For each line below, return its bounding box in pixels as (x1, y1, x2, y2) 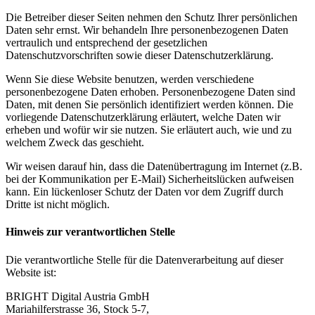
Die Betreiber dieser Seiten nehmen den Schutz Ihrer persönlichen (6, 11, 297, 24)
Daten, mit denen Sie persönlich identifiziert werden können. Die (6, 98, 293, 111)
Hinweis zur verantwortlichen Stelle (6, 226, 175, 238)
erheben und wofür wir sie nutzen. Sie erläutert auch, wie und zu (6, 124, 292, 136)
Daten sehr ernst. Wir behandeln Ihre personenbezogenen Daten (6, 24, 288, 37)
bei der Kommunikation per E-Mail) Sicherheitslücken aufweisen (6, 173, 294, 186)
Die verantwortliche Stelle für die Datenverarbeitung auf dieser (6, 253, 283, 266)
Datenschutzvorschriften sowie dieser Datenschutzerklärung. (6, 49, 274, 62)
